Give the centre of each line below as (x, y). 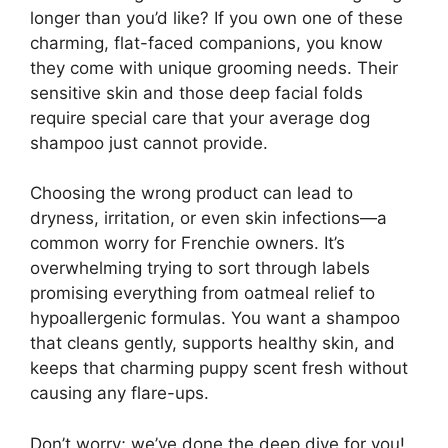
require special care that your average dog (200, 117)
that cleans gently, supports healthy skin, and (212, 343)
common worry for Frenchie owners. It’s (187, 243)
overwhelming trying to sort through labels (200, 268)
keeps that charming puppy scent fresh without (219, 368)
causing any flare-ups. (119, 393)
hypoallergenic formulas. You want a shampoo (215, 318)
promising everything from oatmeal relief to (202, 293)
